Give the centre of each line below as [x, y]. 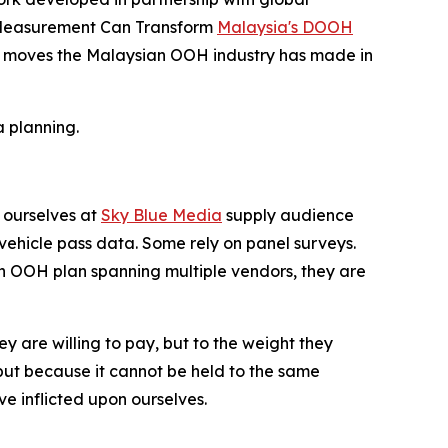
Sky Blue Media [161, 214]
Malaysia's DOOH [285, 26]
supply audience [288, 214]
